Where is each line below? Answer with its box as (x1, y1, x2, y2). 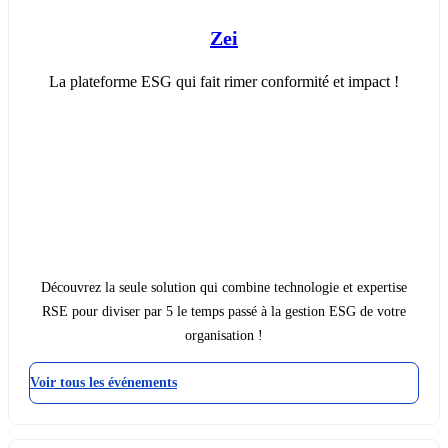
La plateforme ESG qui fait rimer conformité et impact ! (49, 73, 399, 91)
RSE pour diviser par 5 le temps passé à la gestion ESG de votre (42, 304, 406, 320)
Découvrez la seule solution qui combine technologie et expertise (41, 280, 407, 296)
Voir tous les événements (30, 375, 177, 391)
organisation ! (185, 328, 263, 344)
